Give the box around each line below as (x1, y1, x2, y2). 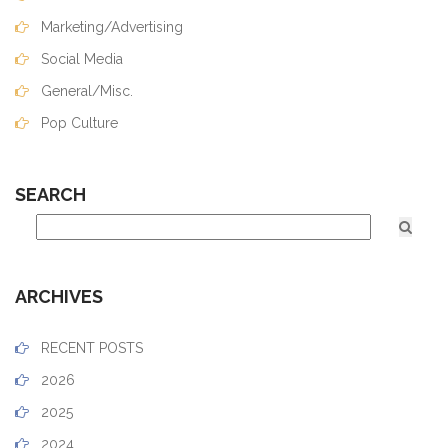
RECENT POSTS (37, 340, 143, 356)
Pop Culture (37, 115, 118, 131)
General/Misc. (37, 83, 133, 99)
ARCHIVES (15, 286, 103, 307)
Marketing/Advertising (37, 19, 183, 35)
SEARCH (15, 184, 86, 205)
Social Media (37, 51, 123, 67)
